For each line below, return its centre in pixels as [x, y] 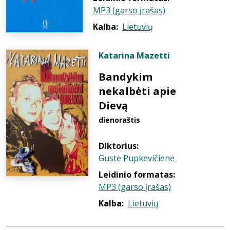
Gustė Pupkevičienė [137, 158]
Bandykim [126, 77]
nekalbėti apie [137, 91]
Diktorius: [119, 146]
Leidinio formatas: [137, 175]
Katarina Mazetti [134, 55]
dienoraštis [119, 120]
